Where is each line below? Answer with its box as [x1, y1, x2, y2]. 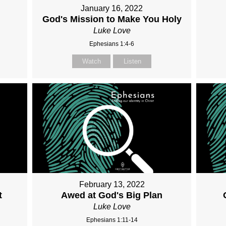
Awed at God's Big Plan [61, 190, 163, 200]
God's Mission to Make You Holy [42, 14, 182, 25]
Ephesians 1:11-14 [86, 216, 138, 223]
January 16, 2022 [81, 4, 143, 13]
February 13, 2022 [79, 180, 145, 189]
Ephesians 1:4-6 [89, 40, 135, 48]
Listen [123, 58, 141, 66]
